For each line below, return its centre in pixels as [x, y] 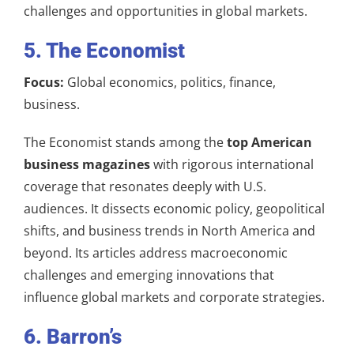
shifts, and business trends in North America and [169, 230]
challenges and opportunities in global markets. [166, 11]
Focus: [44, 82]
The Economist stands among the [125, 142]
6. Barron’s [73, 336]
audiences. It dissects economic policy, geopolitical [174, 208]
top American [269, 142]
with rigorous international [232, 164]
